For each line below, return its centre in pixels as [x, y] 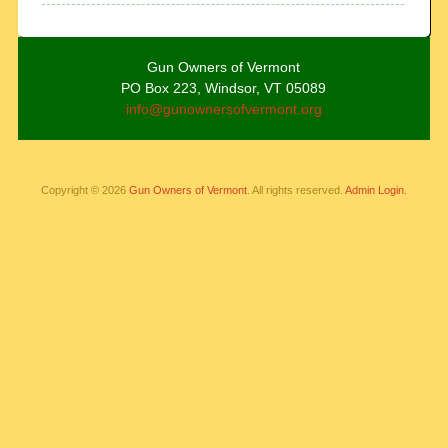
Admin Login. [375, 190]
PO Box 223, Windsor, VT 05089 [224, 88]
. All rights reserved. [295, 190]
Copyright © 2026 [84, 190]
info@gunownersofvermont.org [223, 109]
